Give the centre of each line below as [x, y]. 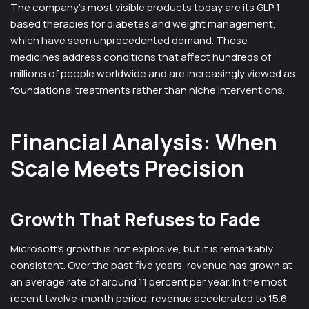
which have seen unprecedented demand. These [129, 40]
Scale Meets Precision [127, 168]
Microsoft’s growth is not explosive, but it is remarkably [142, 249]
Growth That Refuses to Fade [136, 219]
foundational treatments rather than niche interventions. [148, 90]
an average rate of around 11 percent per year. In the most [149, 282]
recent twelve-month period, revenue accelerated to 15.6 [149, 298]
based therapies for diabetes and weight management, [143, 24]
